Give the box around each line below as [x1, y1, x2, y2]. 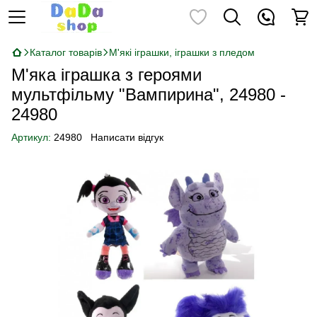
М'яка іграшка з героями [11, 65, 202, 84]
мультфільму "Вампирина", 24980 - [11, 85, 286, 104]
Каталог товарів [30, 47, 102, 58]
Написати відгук [91, 132, 163, 143]
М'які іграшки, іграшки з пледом [109, 47, 255, 58]
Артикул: [11, 132, 51, 143]
